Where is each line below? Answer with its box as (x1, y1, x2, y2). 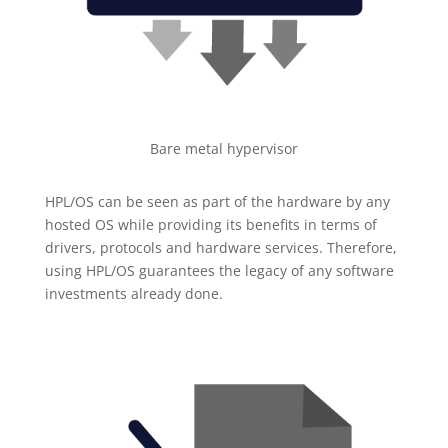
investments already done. (44, 284, 223, 304)
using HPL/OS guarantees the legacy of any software (44, 261, 394, 281)
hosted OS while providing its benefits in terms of (44, 215, 377, 235)
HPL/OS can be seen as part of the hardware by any (44, 192, 390, 212)
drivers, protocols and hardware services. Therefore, (44, 238, 397, 258)
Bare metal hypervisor (149, 139, 298, 159)
